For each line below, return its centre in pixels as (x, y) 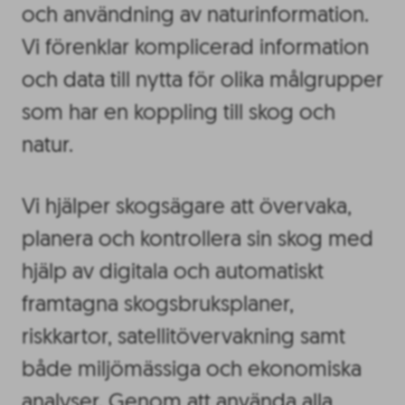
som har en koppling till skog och (179, 113)
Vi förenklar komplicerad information (195, 48)
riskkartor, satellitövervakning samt (184, 339)
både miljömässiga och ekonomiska (192, 371)
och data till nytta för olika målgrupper (202, 81)
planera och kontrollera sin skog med (198, 241)
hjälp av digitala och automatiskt (173, 273)
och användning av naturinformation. (195, 16)
